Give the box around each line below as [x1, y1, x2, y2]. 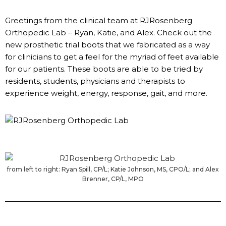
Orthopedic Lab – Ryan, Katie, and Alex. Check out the [5, 28, 212, 37]
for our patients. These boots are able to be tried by [5, 64, 203, 74]
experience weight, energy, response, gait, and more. [5, 88, 207, 98]
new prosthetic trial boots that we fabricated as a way [5, 40, 210, 49]
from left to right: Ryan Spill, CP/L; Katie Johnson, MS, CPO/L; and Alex [7, 165, 219, 174]
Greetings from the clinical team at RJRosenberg [5, 16, 192, 25]
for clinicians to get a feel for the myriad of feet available [5, 52, 219, 62]
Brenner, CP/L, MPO [82, 175, 144, 183]
